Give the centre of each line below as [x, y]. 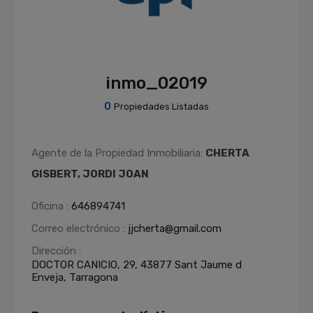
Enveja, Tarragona [75, 277]
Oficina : [51, 206]
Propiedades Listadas [161, 107]
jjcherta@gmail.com [175, 228]
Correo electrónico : [80, 228]
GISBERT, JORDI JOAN [90, 174]
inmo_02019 [156, 83]
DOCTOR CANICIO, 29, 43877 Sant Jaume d [137, 265]
